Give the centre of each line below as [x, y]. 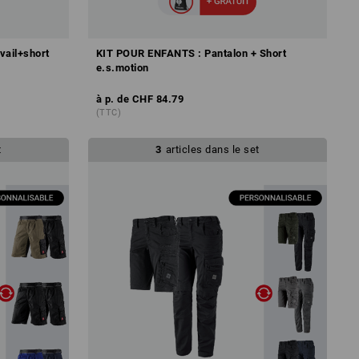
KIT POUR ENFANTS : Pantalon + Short [191, 53]
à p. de [113, 99]
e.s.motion [122, 67]
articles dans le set [212, 149]
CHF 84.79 [158, 99]
